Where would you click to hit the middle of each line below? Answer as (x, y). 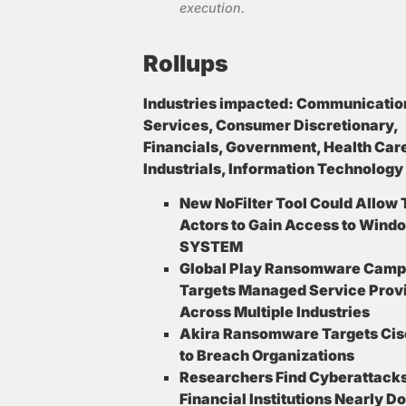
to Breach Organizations (267, 356)
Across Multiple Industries (275, 312)
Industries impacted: (218, 103)
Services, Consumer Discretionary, (271, 125)
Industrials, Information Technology (273, 168)
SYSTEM (211, 247)
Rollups (186, 63)
